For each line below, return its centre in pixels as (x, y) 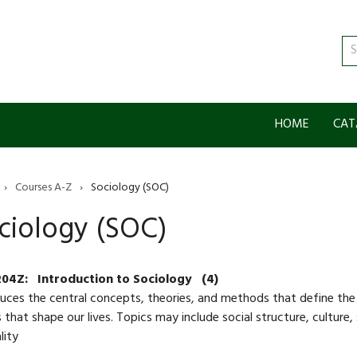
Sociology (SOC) (129, 188)
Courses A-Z (43, 188)
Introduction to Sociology (116, 280)
